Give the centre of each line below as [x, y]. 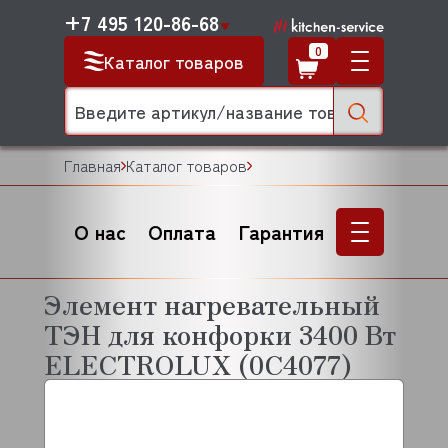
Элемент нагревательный [212, 303]
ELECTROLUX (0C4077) [198, 363]
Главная [92, 165]
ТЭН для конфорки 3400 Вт [220, 333]
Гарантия [281, 231]
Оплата [182, 231]
